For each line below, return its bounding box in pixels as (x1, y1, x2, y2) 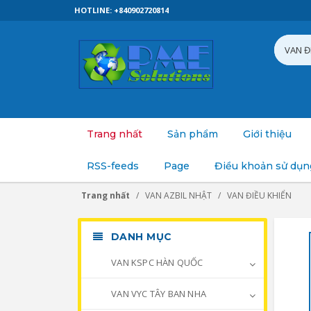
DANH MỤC (108, 230, 172, 243)
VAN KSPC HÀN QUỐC (109, 256, 203, 269)
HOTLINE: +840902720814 (74, 5, 169, 15)
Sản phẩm (167, 128, 218, 140)
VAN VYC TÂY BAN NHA (109, 287, 206, 300)
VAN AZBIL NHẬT (145, 190, 212, 201)
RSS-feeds (87, 160, 139, 172)
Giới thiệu (243, 128, 292, 140)
